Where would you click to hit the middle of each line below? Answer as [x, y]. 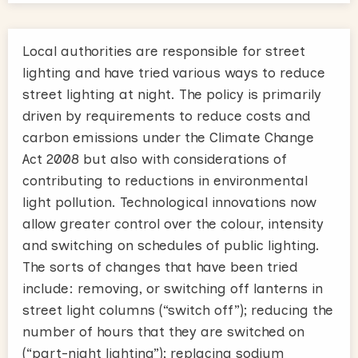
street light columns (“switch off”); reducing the [178, 310]
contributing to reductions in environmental [165, 180]
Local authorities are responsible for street [164, 51]
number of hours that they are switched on [163, 331]
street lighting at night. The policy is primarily [172, 94]
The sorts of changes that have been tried [160, 267]
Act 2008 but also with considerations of [155, 159]
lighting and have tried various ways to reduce [174, 72]
